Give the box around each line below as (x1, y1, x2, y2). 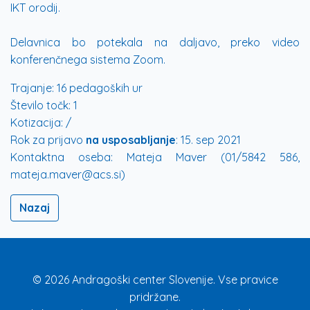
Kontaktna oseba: (10, 150, 113, 164)
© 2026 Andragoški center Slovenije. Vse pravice (32, 273, 278, 286)
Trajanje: (10, 81, 54, 95)
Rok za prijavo (10, 133, 86, 147)
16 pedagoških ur (54, 81, 143, 95)
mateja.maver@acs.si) (10, 167, 125, 181)
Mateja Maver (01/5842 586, (113, 150, 300, 164)
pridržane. (129, 290, 181, 304)
